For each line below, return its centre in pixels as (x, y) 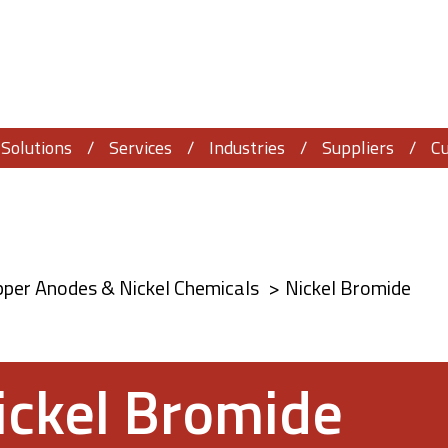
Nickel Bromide (348, 287)
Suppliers (358, 147)
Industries (247, 147)
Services (140, 147)
